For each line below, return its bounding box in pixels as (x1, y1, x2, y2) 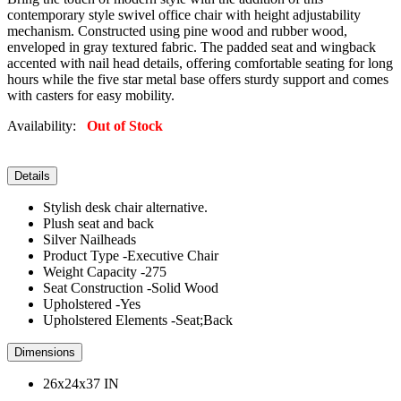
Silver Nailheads (43, 231, 136, 247)
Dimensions (14, 345, 75, 359)
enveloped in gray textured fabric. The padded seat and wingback (7, 38, 376, 55)
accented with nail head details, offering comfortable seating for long (7, 55, 393, 71)
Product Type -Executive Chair (43, 247, 218, 263)
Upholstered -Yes (43, 295, 141, 311)
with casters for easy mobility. (7, 87, 175, 103)
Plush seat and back (43, 215, 154, 231)
